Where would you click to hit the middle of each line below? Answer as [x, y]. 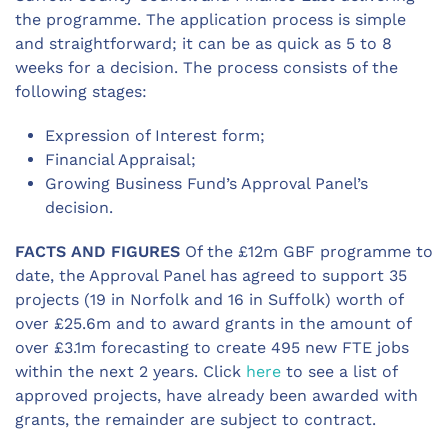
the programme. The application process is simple [210, 19]
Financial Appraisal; [120, 159]
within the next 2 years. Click [130, 371]
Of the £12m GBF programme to [306, 251]
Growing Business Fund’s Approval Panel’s [206, 183]
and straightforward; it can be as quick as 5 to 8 [203, 43]
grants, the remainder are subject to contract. [195, 419]
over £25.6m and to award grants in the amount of [213, 323]
